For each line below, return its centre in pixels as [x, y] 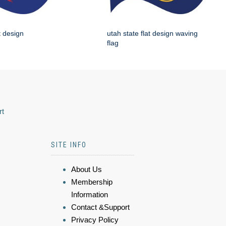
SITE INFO [69, 145]
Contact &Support [100, 207]
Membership [92, 182]
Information [90, 195]
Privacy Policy [95, 220]
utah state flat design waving [152, 34]
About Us [87, 169]
